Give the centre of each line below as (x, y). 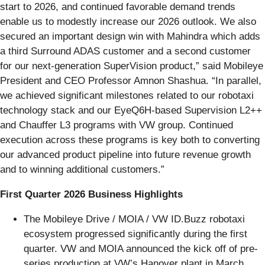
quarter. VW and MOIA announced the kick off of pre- (141, 248)
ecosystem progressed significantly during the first (135, 234)
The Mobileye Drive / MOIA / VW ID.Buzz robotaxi (134, 219)
